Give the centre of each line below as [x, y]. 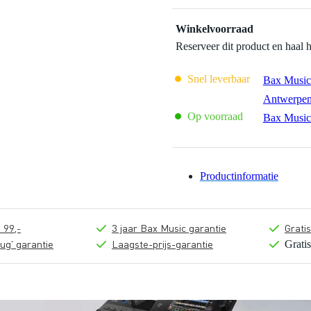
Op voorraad [213, 117]
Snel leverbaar [217, 79]
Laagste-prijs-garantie [162, 244]
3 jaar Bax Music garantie [169, 228]
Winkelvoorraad [214, 29]
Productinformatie [239, 176]
